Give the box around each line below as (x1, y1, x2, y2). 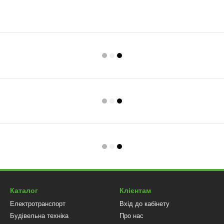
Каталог (10, 186, 38, 194)
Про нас (119, 212, 143, 219)
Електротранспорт (10, 200, 65, 207)
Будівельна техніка (10, 212, 68, 219)
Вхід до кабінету (119, 200, 169, 207)
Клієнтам (119, 186, 151, 194)
